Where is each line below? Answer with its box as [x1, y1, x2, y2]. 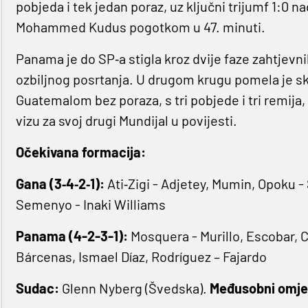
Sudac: [15, 280, 59, 297]
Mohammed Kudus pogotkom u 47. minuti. [15, 19, 265, 36]
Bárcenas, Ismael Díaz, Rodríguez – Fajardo [15, 248, 267, 265]
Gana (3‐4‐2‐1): [15, 175, 107, 192]
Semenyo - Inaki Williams [15, 196, 166, 213]
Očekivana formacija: [15, 144, 146, 161]
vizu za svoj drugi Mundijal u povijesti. [15, 112, 237, 129]
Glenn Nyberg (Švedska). [58, 280, 210, 297]
